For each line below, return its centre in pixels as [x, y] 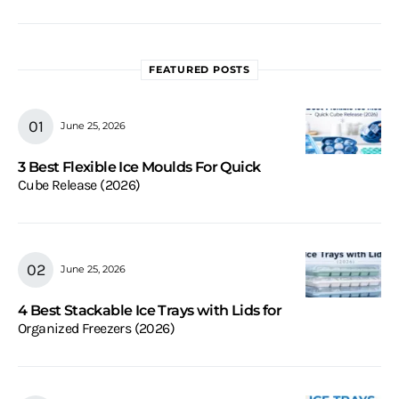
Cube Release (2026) [79, 184]
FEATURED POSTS [199, 69]
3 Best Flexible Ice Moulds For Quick [139, 167]
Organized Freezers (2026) [96, 328]
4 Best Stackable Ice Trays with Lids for [150, 310]
